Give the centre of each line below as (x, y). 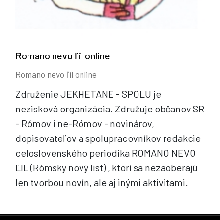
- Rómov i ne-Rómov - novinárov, (85, 124)
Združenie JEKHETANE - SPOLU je (88, 94)
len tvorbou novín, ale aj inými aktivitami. (102, 182)
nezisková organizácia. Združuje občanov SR (110, 109)
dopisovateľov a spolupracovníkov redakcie (108, 138)
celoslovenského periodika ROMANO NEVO (106, 153)
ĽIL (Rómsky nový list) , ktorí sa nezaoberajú (107, 168)
